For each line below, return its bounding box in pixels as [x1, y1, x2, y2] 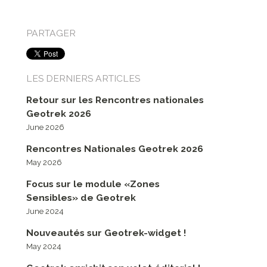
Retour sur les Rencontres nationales [26, 94, 204, 105]
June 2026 [26, 122, 64, 132]
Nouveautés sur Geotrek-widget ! [26, 226, 186, 238]
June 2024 [26, 206, 64, 216]
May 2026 [26, 157, 62, 167]
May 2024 [26, 241, 61, 251]
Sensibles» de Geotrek [26, 191, 136, 203]
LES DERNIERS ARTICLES [26, 72, 140, 84]
